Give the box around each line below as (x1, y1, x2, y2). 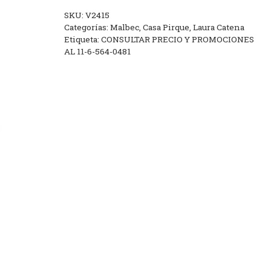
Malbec (109, 22, 139, 33)
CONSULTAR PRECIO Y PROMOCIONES (100, 34, 254, 45)
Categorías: (64, 22, 110, 33)
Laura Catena (192, 22, 244, 33)
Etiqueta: (64, 34, 101, 45)
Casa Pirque (142, 22, 189, 33)
